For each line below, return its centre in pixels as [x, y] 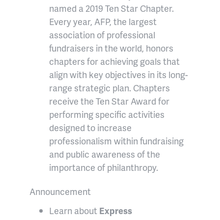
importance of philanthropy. [104, 167]
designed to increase [90, 128]
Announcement [60, 192]
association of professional [102, 35]
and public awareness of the [105, 154]
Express [116, 211]
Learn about [74, 211]
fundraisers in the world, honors [111, 48]
